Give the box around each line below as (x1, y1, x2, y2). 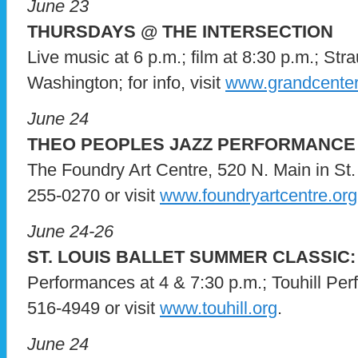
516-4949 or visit (27, 298, 160, 319)
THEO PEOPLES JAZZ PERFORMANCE (27, 134, 356, 155)
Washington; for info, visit (27, 73, 225, 93)
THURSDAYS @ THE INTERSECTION (27, 22, 333, 42)
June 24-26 (27, 221, 113, 242)
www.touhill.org (160, 298, 277, 319)
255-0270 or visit (27, 185, 160, 206)
